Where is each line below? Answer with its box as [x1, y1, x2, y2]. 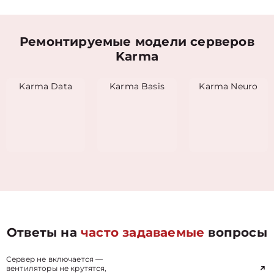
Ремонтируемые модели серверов [20, 34, 254, 49]
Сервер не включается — [6, 254, 103, 264]
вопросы [204, 225, 267, 240]
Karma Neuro [199, 81, 258, 92]
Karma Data [19, 81, 72, 92]
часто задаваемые [81, 225, 205, 240]
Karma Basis [109, 81, 165, 92]
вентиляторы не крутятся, [6, 264, 107, 273]
